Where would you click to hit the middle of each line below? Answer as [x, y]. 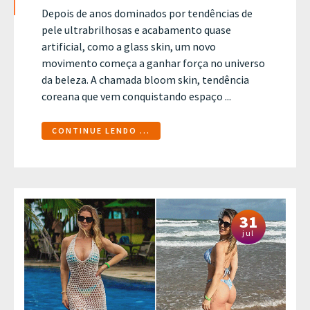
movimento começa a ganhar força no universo [153, 63]
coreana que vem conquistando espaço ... [136, 96]
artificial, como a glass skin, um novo [129, 46]
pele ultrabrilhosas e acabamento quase [136, 29]
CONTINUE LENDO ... [101, 131]
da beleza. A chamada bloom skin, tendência [145, 79]
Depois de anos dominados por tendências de [147, 13]
